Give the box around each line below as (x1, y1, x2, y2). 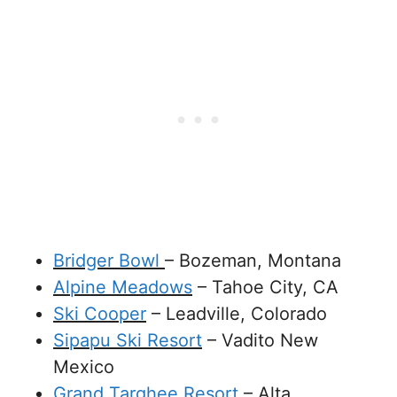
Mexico (53, 355, 114, 378)
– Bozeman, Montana (165, 249, 341, 271)
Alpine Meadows (53, 276, 192, 298)
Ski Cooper (53, 302, 146, 324)
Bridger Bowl (53, 249, 160, 271)
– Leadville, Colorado (152, 302, 327, 324)
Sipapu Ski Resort (53, 329, 202, 351)
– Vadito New (202, 329, 318, 351)
